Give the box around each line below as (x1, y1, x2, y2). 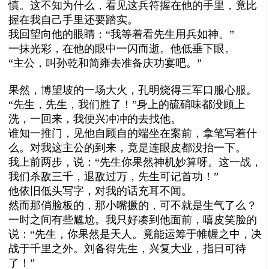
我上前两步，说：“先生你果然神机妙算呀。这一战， (8, 156, 262, 168)
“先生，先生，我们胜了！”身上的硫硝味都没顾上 (8, 98, 246, 110)
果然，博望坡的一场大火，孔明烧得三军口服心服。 (8, 83, 258, 96)
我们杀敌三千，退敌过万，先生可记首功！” (8, 170, 219, 183)
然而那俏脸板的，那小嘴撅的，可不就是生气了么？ (8, 199, 258, 211)
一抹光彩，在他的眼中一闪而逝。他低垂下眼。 (8, 42, 236, 55)
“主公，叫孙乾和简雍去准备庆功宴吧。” (8, 56, 202, 69)
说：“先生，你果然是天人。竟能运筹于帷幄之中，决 (8, 228, 262, 240)
